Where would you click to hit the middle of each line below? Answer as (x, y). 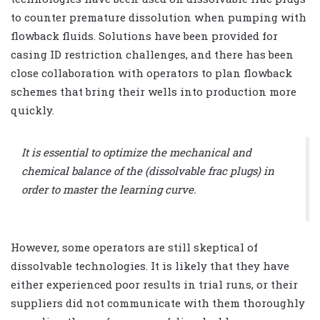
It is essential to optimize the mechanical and (136, 152)
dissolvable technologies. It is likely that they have (150, 265)
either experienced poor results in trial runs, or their (154, 284)
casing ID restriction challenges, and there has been (152, 55)
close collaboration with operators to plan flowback (151, 73)
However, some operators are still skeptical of (134, 247)
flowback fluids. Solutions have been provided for (144, 36)
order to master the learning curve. (109, 189)
